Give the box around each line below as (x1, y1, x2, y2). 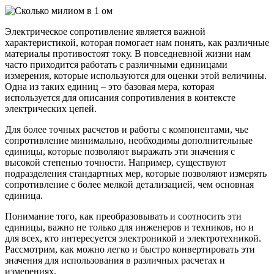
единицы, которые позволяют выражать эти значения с (5, 146, 235, 157)
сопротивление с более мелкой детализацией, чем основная (5, 179, 254, 190)
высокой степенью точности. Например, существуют (5, 157, 226, 168)
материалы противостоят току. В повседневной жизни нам (5, 48, 251, 59)
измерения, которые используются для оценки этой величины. (5, 70, 267, 81)
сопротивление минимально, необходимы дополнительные (5, 135, 253, 146)
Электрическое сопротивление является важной (5, 26, 206, 37)
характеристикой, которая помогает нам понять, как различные (5, 37, 269, 48)
